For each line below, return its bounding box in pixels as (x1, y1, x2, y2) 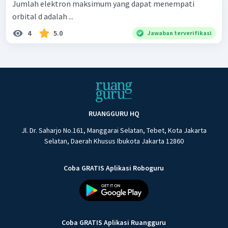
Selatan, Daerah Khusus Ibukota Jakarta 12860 (44, 136, 184, 146)
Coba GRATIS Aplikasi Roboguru (64, 163, 164, 173)
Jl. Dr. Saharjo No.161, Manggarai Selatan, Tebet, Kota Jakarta (21, 126, 207, 135)
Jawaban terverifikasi (148, 29, 212, 37)
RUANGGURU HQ (88, 109, 139, 119)
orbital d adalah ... (12, 11, 73, 22)
